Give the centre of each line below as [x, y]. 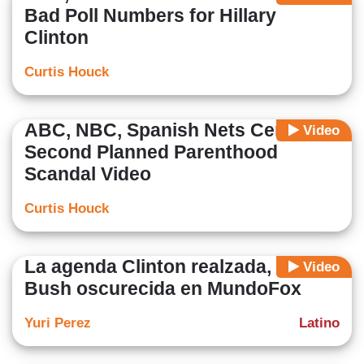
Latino [319, 323]
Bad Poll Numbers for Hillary [150, 16]
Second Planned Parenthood [151, 152]
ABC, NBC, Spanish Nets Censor [170, 130]
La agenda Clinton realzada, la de [171, 267]
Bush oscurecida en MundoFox [163, 289]
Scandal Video [88, 174]
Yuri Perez [58, 323]
